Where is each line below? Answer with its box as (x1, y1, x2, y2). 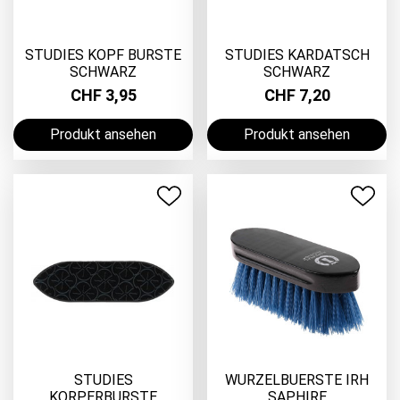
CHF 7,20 (263, 85, 330, 104)
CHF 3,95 (70, 85, 137, 104)
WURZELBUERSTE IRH (225, 371, 369, 389)
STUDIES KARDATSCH (224, 46, 370, 64)
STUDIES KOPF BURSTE (25, 46, 181, 64)
